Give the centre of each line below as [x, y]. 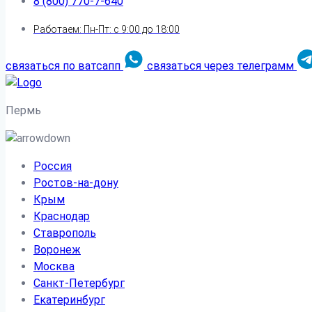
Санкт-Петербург [79, 283]
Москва [54, 266]
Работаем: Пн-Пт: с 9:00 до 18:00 [107, 29]
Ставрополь [65, 233]
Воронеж [57, 250]
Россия [53, 166]
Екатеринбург [69, 300]
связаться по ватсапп [63, 66]
